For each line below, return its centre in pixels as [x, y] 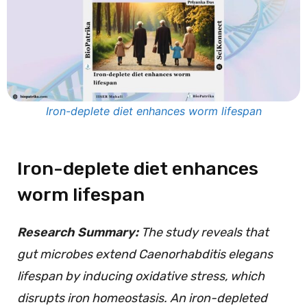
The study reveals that [205, 232]
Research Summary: [79, 232]
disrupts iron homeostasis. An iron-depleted [142, 298]
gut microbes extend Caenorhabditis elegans [145, 254]
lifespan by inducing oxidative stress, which [141, 276]
